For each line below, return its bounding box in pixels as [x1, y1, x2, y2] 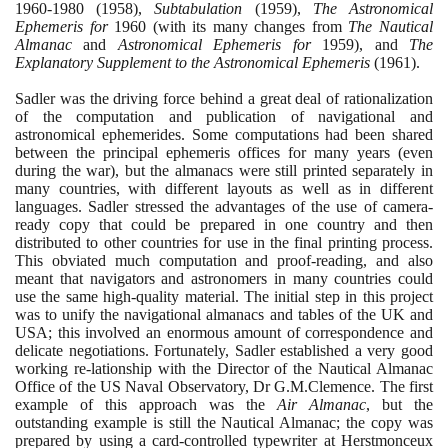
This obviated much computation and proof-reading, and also [15, 251, 433, 269]
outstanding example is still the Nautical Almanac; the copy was [15, 413, 433, 431]
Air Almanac [277, 395, 366, 413]
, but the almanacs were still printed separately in [115, 161, 434, 179]
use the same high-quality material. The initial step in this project [15, 287, 433, 305]
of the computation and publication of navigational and [15, 107, 433, 125]
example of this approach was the [15, 395, 277, 413]
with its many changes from [157, 17, 342, 35]
